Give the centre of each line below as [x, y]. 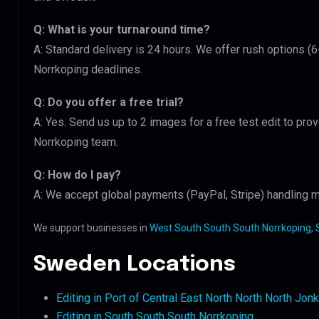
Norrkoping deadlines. [88, 69]
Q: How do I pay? [77, 174]
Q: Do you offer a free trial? [109, 102]
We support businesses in [91, 228]
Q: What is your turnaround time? [122, 29]
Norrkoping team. [76, 142]
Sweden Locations [135, 264]
